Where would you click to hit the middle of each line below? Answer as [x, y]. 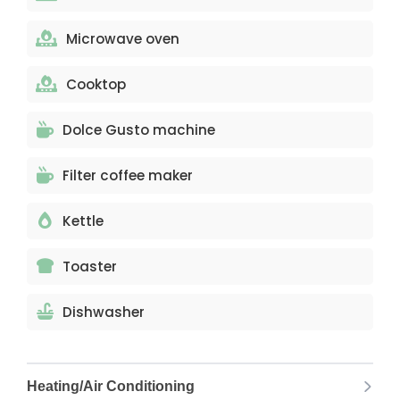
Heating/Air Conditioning [111, 386]
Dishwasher [104, 312]
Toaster [90, 267]
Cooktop [96, 84]
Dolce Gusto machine [139, 130]
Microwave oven [123, 39]
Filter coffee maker [128, 175]
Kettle [83, 221]
